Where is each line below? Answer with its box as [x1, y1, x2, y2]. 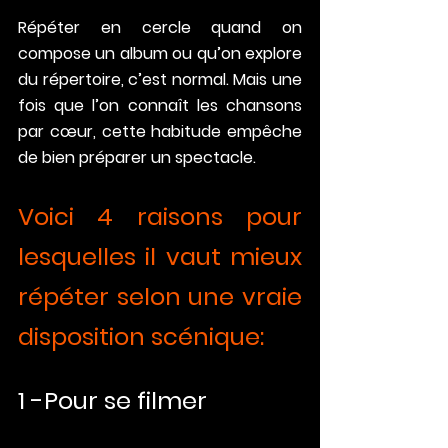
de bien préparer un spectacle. [18, 146, 256, 170]
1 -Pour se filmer [18, 384, 207, 418]
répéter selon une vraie [18, 280, 302, 314]
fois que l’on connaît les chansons [18, 94, 302, 118]
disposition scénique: [18, 320, 264, 354]
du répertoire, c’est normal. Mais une [18, 68, 302, 92]
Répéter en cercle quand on [18, 16, 302, 40]
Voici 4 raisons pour [18, 200, 302, 234]
